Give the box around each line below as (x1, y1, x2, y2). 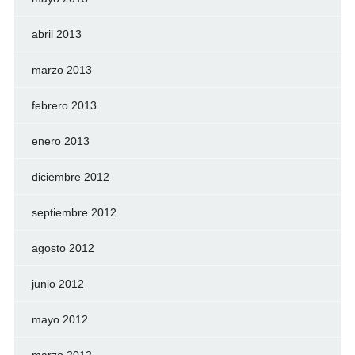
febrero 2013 (31, 98, 97, 112)
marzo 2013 (31, 63, 92, 76)
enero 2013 (31, 134, 90, 147)
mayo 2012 (31, 312, 88, 326)
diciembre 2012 (31, 170, 109, 183)
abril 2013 (31, 27, 82, 40)
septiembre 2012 (31, 205, 116, 219)
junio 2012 (31, 277, 84, 290)
